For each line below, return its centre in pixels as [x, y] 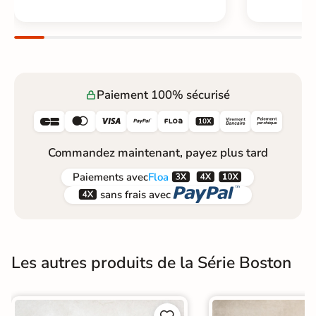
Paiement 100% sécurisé [164, 95]
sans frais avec [135, 195]
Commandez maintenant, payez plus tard [158, 152]
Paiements [98, 177]
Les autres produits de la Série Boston [151, 262]
